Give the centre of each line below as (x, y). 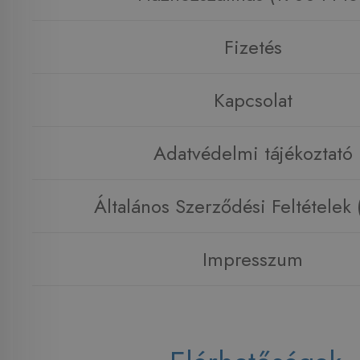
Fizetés (253, 47)
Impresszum (253, 260)
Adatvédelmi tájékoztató (253, 153)
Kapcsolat (253, 100)
